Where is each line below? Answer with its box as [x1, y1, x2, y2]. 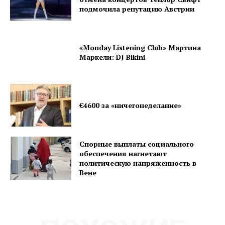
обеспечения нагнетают [79, 149, 167, 159]
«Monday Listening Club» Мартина [79, 42, 201, 52]
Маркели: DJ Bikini [79, 52, 146, 62]
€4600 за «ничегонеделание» [79, 100, 182, 110]
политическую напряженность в [79, 158, 197, 168]
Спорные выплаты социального [79, 139, 194, 149]
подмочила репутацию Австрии [79, 4, 195, 14]
